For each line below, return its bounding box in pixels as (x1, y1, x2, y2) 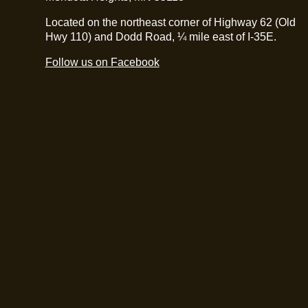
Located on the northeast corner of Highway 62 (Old (45, 16, 296, 29)
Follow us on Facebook (45, 56, 159, 69)
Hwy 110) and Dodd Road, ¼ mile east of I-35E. (45, 31, 276, 43)
